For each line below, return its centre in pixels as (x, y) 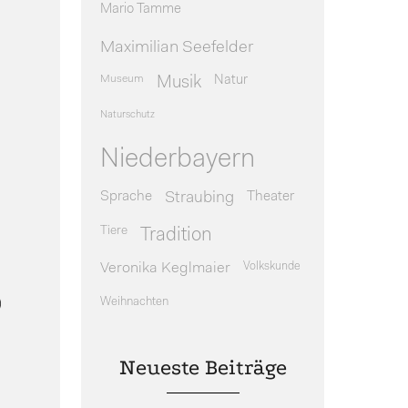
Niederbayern (177, 159)
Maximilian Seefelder (176, 47)
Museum (122, 79)
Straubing (199, 198)
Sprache (126, 196)
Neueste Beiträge (203, 368)
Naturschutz (127, 114)
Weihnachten (134, 301)
